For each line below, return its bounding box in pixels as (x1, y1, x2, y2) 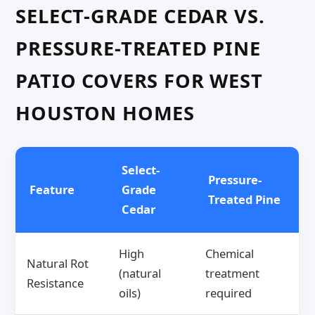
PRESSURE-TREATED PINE (15, 34, 261, 61)
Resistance (27, 275, 84, 292)
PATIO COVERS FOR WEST (15, 67, 263, 94)
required (205, 285, 252, 302)
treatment (205, 265, 260, 282)
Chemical (205, 245, 255, 262)
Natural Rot (27, 255, 89, 272)
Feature (29, 181, 75, 198)
